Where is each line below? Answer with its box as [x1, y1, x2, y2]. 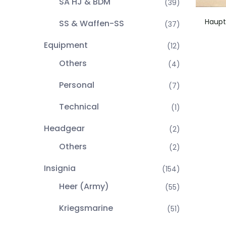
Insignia [44, 162, 76, 174]
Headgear [44, 123, 85, 134]
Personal [59, 79, 94, 91]
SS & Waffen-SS [59, 18, 124, 29]
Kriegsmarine [59, 202, 113, 214]
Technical [59, 101, 99, 112]
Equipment [44, 39, 88, 51]
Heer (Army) [59, 181, 109, 192]
